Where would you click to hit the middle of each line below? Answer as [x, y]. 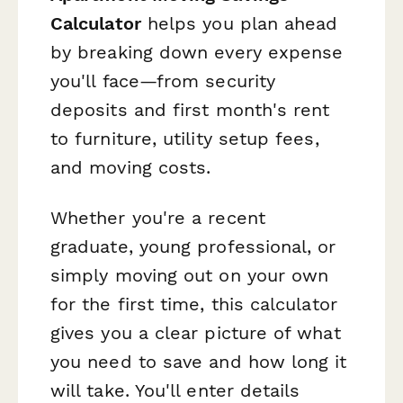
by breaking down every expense [197, 53]
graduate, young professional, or [193, 246]
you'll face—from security [163, 81]
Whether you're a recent [158, 217]
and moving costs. [131, 168]
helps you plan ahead [239, 24]
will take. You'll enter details [175, 390]
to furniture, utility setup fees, [185, 139]
